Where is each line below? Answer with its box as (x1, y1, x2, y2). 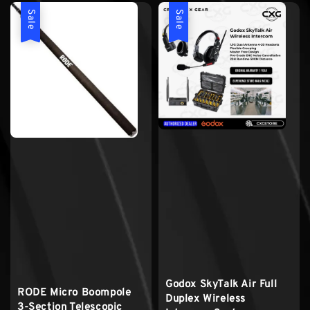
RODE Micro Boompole (17, 286, 131, 300)
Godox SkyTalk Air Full (165, 277, 277, 291)
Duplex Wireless (165, 292, 246, 306)
